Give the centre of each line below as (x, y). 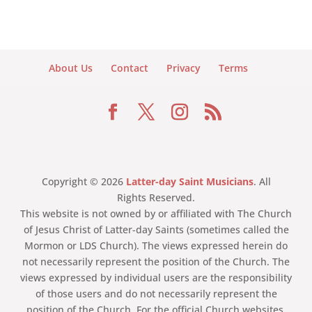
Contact (129, 68)
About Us (70, 68)
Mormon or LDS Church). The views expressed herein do (156, 246)
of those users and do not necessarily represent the (156, 294)
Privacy (183, 68)
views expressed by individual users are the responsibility (156, 278)
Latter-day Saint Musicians (189, 182)
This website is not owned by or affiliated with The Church (156, 214)
